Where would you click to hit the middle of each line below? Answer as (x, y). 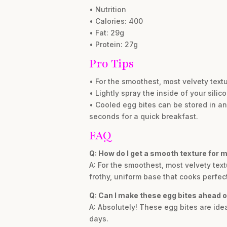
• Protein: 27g (113, 44)
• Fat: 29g (106, 32)
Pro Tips (111, 63)
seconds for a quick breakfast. (143, 116)
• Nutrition (107, 9)
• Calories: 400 (116, 21)
